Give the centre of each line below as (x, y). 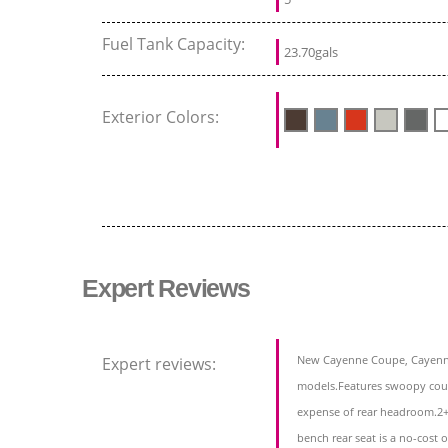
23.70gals (311, 52)
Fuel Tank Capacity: (175, 44)
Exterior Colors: (162, 117)
